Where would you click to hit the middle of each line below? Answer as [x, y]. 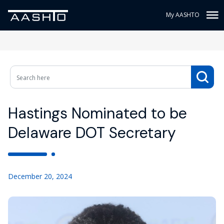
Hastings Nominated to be [97, 113]
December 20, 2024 [40, 176]
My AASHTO [183, 15]
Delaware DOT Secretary [92, 133]
